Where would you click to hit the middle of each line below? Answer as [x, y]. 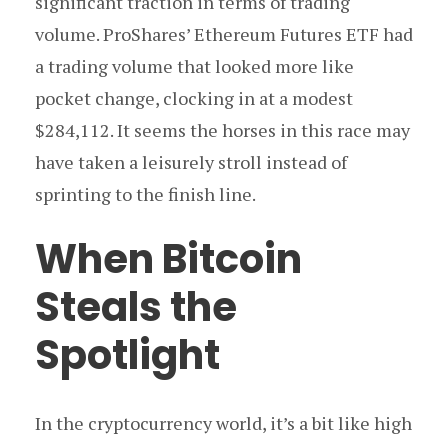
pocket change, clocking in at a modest [194, 98]
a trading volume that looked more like [194, 66]
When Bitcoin [168, 259]
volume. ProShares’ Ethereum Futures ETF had [224, 34]
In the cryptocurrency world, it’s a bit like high [223, 423]
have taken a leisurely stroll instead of [191, 162]
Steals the [136, 307]
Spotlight [127, 355]
